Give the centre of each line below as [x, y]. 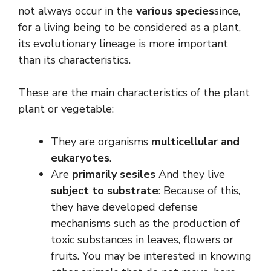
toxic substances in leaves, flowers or [142, 239]
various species [175, 11]
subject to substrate [105, 190]
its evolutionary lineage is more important [123, 43]
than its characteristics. [74, 60]
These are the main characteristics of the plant [134, 92]
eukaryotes [80, 158]
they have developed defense [124, 207]
